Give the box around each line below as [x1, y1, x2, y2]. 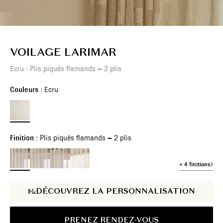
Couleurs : [10, 85, 44, 94]
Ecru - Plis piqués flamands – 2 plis [10, 64, 121, 73]
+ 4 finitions [179, 161, 211, 168]
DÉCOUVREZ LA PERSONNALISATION [35, 186, 195, 196]
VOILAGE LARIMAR [10, 45, 116, 59]
